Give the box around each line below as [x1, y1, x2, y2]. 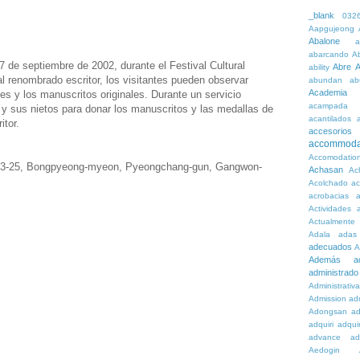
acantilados [309, 114, 351, 123]
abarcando [309, 50, 349, 59]
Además [309, 255, 341, 264]
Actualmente [309, 217, 355, 226]
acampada [309, 101, 348, 110]
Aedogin [309, 346, 340, 354]
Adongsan [309, 307, 347, 316]
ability [309, 63, 329, 72]
